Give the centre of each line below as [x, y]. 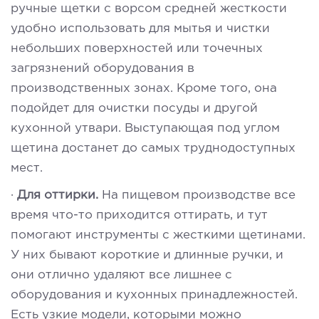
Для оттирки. [59, 195]
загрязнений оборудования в [103, 68]
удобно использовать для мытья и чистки [140, 28]
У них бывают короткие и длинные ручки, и [147, 255]
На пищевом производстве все [199, 195]
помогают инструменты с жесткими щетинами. [158, 235]
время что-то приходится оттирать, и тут [139, 215]
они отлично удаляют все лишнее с [121, 275]
